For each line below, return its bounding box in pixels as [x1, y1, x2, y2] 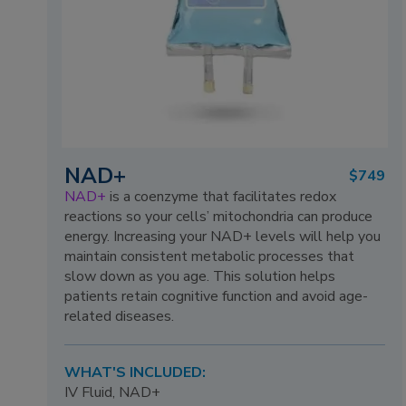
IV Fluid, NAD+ [64, 382, 161, 402]
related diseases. [64, 306, 175, 327]
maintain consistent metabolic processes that [64, 246, 355, 267]
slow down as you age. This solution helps [64, 266, 336, 287]
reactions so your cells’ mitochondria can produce [64, 207, 373, 227]
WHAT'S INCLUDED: [64, 362, 207, 382]
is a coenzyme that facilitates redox [106, 187, 337, 208]
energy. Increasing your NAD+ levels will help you [64, 227, 382, 247]
